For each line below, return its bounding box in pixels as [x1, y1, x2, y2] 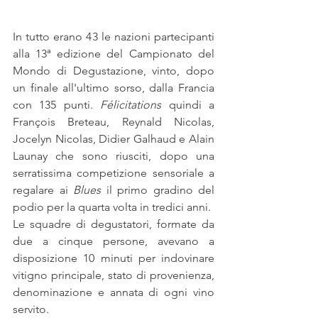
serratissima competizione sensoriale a [13, 165, 214, 180]
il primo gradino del [106, 182, 214, 197]
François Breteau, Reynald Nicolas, [13, 114, 214, 128]
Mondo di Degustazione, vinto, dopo [13, 63, 214, 77]
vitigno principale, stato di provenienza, [13, 268, 214, 282]
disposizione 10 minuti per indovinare [13, 251, 214, 265]
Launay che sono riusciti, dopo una [13, 148, 214, 163]
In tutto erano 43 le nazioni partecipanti [13, 29, 214, 43]
